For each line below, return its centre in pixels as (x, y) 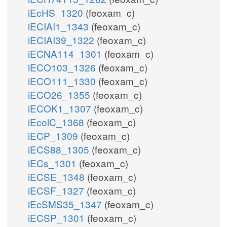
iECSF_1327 (57, 190)
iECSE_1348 (58, 176)
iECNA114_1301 (66, 53)
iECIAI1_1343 (60, 26)
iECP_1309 (54, 135)
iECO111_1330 (63, 81)
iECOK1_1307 (61, 108)
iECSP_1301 (58, 217)
